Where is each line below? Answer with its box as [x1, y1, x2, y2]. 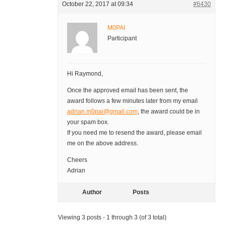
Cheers [67, 156, 87, 164]
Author [82, 189, 102, 196]
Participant [107, 35, 137, 42]
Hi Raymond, [67, 70, 103, 78]
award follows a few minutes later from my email [67, 97, 198, 105]
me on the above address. [67, 140, 138, 147]
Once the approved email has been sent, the [67, 87, 188, 94]
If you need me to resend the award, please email [67, 129, 202, 137]
